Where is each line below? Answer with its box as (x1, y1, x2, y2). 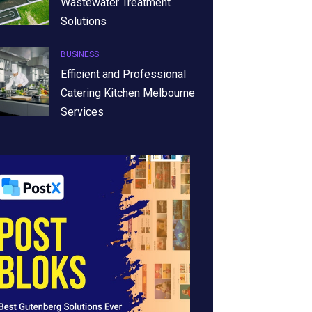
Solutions (60, 14, 107, 28)
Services (60, 104, 104, 118)
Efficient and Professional (60, 67, 186, 81)
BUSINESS (60, 49, 99, 59)
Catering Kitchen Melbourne (60, 86, 195, 100)
